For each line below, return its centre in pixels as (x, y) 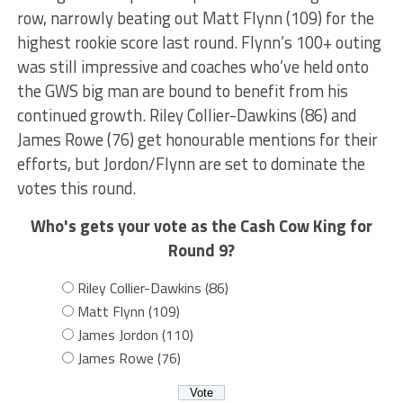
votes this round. (76, 188)
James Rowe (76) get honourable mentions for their (197, 140)
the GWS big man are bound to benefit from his (182, 91)
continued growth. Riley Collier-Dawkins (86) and (186, 116)
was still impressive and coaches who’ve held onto (193, 67)
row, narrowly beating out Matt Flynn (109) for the (195, 18)
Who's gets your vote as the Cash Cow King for (201, 226)
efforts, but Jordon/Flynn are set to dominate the (191, 164)
